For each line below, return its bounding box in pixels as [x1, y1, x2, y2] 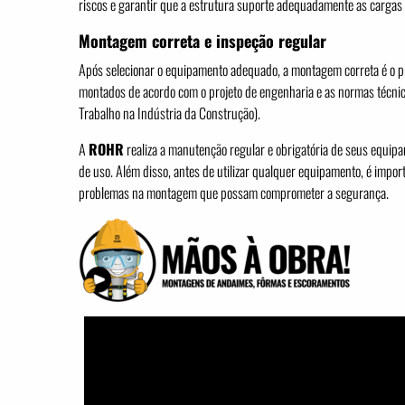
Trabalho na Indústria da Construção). [79, 102, 260, 124]
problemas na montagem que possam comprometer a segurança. [79, 182, 389, 203]
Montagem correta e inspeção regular [79, 29, 326, 52]
